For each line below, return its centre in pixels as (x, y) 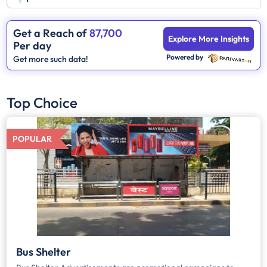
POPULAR (32, 139)
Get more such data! (51, 59)
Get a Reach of (50, 33)
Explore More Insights (208, 39)
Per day (32, 46)
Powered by (184, 57)
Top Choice (42, 103)
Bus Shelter (44, 252)
